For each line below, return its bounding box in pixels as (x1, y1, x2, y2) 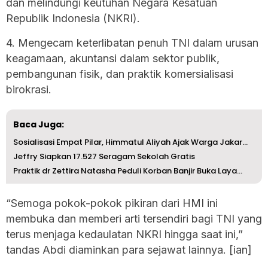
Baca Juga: (13, 118, 64, 130)
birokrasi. (6, 83, 51, 96)
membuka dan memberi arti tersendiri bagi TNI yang (6, 212, 262, 225)
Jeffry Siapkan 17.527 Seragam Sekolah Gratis (13, 150, 195, 162)
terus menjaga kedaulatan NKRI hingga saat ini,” (6, 227, 243, 240)
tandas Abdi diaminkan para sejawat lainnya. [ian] (6, 243, 252, 256)
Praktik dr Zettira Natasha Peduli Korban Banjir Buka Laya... (13, 165, 242, 176)
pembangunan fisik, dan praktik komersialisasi (6, 67, 233, 80)
